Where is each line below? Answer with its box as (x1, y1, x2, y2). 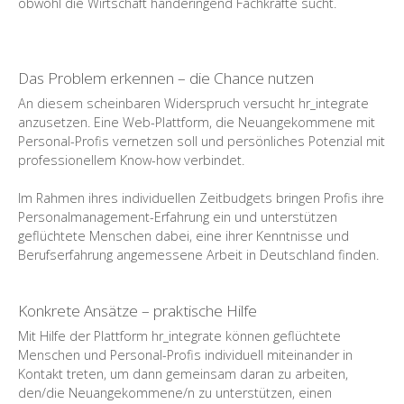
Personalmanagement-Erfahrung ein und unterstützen (18, 207, 337, 225)
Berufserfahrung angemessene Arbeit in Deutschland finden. (18, 245, 379, 263)
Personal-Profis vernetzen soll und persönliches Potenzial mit (18, 132, 385, 150)
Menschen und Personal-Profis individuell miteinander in (18, 345, 353, 363)
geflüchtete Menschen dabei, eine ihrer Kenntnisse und (18, 226, 349, 244)
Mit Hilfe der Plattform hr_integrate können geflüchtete (18, 326, 341, 344)
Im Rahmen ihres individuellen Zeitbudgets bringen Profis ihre (18, 188, 384, 207)
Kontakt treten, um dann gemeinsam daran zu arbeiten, (18, 364, 348, 382)
